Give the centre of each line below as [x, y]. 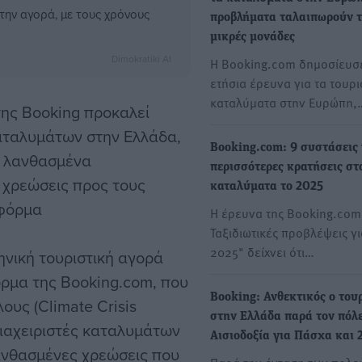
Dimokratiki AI [141, 59]
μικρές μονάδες [253, 38]
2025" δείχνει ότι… [262, 252]
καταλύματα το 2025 [267, 187]
